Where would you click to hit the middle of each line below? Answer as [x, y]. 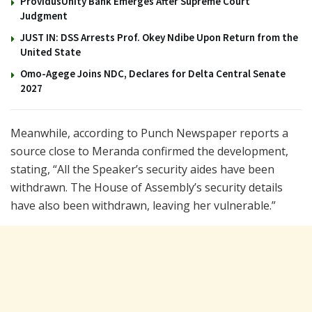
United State [50, 52]
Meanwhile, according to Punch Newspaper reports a [149, 133]
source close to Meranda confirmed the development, [149, 151]
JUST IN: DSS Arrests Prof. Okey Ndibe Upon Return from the [159, 37]
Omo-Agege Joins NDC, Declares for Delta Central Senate [153, 73]
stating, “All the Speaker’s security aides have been [142, 169]
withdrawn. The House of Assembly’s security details [147, 187]
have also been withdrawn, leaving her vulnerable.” [143, 205]
